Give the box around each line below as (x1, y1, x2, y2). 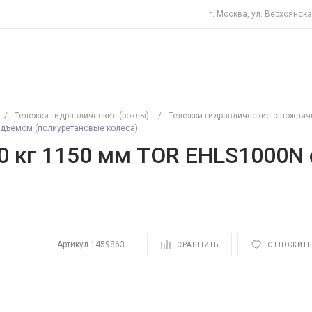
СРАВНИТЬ (176, 240, 219, 249)
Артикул (56, 240, 91, 249)
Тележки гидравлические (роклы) (15, 111, 149, 120)
